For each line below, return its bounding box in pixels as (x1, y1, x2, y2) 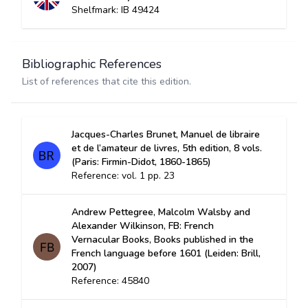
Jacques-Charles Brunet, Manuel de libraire (71, 128, 260, 141)
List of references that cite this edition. (22, 75, 191, 88)
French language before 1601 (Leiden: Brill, (71, 247, 261, 260)
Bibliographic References (22, 56, 162, 72)
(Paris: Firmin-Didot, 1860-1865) (71, 155, 211, 168)
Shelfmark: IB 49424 (71, 3, 159, 16)
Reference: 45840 (71, 274, 149, 287)
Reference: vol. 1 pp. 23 (71, 169, 175, 182)
